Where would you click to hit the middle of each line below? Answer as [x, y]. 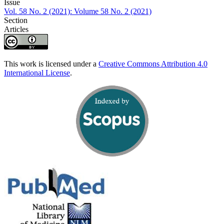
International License [37, 72]
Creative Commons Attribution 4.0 [153, 63]
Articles [16, 29]
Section [16, 20]
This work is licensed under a [51, 63]
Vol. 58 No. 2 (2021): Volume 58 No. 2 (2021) [78, 11]
